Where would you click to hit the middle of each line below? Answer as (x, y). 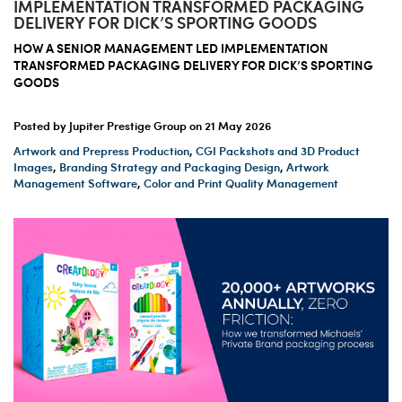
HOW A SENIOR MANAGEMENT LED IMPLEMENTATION (171, 47)
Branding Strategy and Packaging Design (170, 166)
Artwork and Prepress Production (101, 150)
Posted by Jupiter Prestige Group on (109, 125)
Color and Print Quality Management (241, 183)
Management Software (75, 183)
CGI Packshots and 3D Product (278, 150)
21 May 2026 (238, 125)
